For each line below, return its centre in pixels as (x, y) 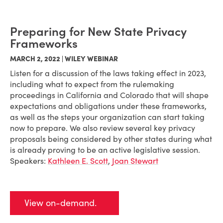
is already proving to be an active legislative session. (105, 150)
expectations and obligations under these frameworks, (108, 106)
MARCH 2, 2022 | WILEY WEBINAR (64, 59)
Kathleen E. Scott (78, 161)
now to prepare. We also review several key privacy (103, 128)
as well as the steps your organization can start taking (107, 117)
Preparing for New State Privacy (98, 32)
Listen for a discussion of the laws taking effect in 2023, (108, 73)
